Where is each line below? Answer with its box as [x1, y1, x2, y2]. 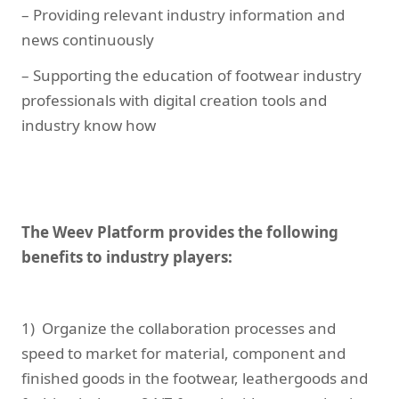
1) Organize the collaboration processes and [21, 318, 336, 339]
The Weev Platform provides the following [21, 222, 338, 243]
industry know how [21, 115, 159, 136]
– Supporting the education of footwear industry [21, 65, 362, 86]
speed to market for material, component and [21, 343, 346, 364]
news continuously [21, 29, 154, 51]
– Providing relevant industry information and [21, 4, 345, 26]
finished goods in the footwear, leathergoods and [21, 368, 368, 389]
